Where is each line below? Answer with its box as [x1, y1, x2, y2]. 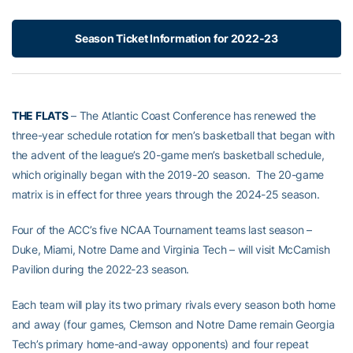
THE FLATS [12, 109, 69, 123]
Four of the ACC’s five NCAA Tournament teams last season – [12, 223, 312, 237]
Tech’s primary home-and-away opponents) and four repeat [12, 337, 309, 351]
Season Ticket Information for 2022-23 [75, 32, 278, 46]
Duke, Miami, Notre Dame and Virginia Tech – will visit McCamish [12, 243, 330, 257]
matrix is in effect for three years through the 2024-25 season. [12, 188, 320, 202]
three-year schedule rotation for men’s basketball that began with [12, 128, 335, 143]
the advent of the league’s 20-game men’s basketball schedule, [12, 148, 325, 162]
